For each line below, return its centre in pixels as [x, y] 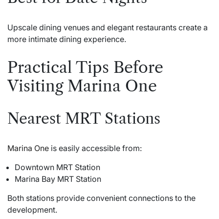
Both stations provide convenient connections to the [101, 198]
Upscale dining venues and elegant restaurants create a [108, 28]
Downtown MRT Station [57, 167]
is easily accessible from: [95, 148]
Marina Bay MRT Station [58, 179]
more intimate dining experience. [67, 39]
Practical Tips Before [85, 67]
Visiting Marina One [82, 86]
